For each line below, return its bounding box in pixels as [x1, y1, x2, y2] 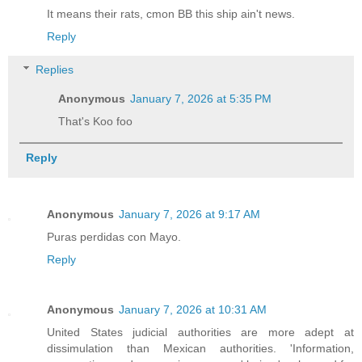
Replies [36, 63, 74, 77]
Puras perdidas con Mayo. [47, 230, 181, 244]
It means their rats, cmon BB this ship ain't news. [47, 6, 295, 20]
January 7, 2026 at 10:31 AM [119, 303, 267, 317]
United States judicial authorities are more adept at [47, 326, 354, 339]
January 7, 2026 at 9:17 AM [119, 208, 260, 221]
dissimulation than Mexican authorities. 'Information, [47, 342, 354, 356]
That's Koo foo [58, 115, 133, 128]
